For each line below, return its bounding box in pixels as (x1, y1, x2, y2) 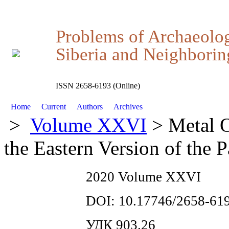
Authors (72, 102, 107, 111)
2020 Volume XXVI (86, 169, 201, 185)
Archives (109, 102, 147, 111)
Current (37, 102, 71, 111)
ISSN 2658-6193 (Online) (56, 81, 140, 90)
